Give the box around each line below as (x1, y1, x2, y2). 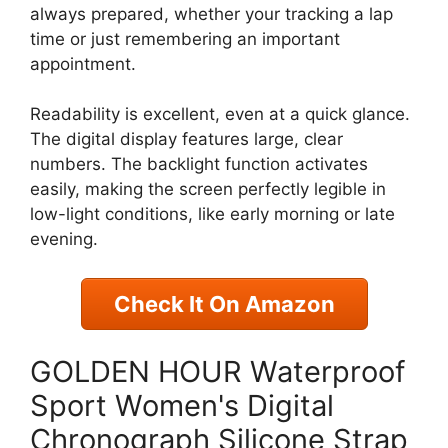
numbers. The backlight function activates (30, 154, 368, 174)
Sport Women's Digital (30, 388, 334, 423)
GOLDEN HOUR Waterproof (30, 354, 405, 389)
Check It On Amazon (113, 290, 335, 317)
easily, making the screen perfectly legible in (30, 179, 386, 199)
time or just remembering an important (30, 28, 340, 49)
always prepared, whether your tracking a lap (30, 3, 393, 24)
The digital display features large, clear (30, 129, 343, 149)
